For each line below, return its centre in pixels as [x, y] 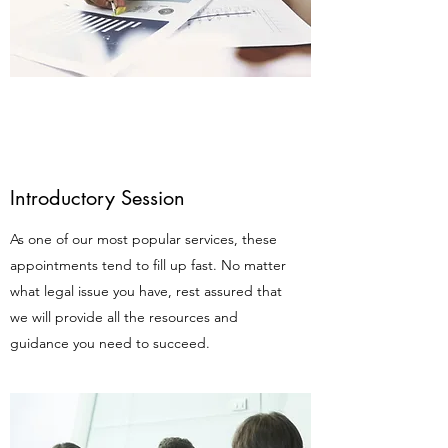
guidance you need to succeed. [110, 343]
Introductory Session [97, 198]
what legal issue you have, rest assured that [146, 291]
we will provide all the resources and [124, 317]
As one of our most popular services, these [143, 239]
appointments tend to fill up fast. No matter [148, 265]
